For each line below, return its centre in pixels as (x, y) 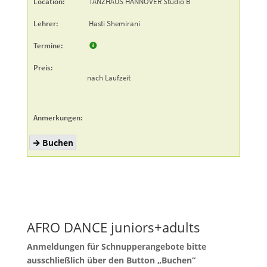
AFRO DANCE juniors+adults (113, 227)
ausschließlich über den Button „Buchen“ (111, 260)
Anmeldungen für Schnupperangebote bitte (116, 246)
